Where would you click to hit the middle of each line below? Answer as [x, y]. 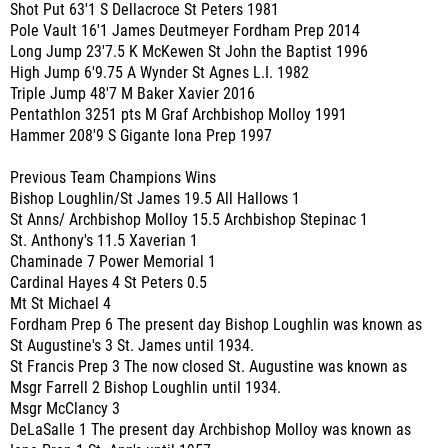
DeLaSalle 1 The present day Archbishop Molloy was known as [210, 430]
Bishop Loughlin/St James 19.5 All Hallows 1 [155, 199]
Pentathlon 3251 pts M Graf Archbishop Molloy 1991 [178, 115]
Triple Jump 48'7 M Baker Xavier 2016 [132, 94]
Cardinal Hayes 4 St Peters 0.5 [108, 283]
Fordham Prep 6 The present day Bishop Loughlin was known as [216, 325]
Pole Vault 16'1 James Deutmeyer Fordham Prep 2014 [185, 31]
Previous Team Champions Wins [113, 178]
